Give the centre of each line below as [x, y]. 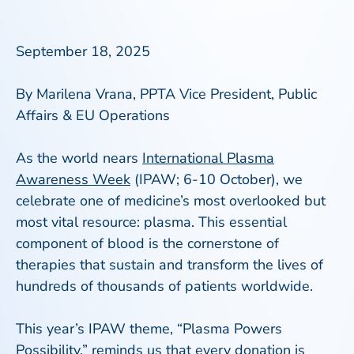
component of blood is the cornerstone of [147, 243]
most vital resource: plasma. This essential [151, 222]
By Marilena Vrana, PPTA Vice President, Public [166, 94]
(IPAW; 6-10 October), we [217, 179]
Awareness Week [73, 179]
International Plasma [208, 158]
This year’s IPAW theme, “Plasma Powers [149, 329]
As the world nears [79, 158]
